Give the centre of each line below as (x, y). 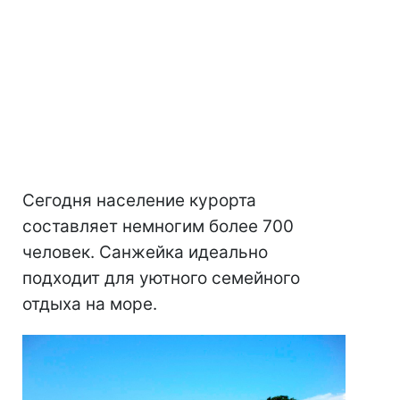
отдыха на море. (90, 304)
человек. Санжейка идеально (145, 253)
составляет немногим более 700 (158, 227)
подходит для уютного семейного (161, 279)
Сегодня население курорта (139, 201)
